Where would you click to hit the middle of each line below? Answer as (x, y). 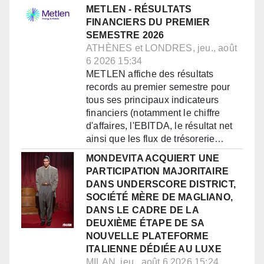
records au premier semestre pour (158, 87)
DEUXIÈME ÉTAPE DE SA (145, 223)
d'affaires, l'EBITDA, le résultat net (159, 126)
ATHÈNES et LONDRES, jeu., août (161, 48)
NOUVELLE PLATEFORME (147, 236)
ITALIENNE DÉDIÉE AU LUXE (154, 249)
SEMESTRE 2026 (125, 35)
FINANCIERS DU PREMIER (148, 22)
